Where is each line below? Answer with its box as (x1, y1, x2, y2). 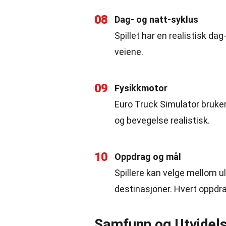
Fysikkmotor (115, 83, 167, 93)
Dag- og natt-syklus (115, 14, 198, 25)
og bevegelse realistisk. (115, 115, 210, 126)
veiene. (115, 46, 143, 57)
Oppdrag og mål (115, 151, 181, 162)
